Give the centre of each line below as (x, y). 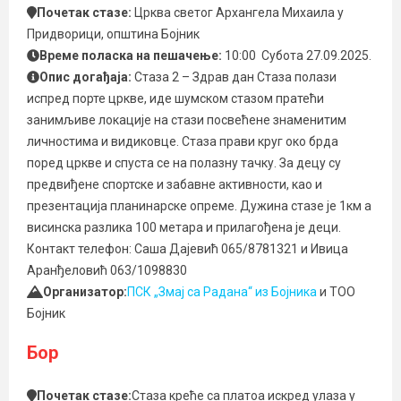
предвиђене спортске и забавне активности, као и (175, 184)
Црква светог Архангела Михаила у (239, 13)
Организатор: (85, 292)
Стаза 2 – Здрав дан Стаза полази (235, 77)
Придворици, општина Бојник (113, 34)
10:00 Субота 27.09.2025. (298, 55)
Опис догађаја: (87, 77)
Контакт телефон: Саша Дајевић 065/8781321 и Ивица (188, 249)
